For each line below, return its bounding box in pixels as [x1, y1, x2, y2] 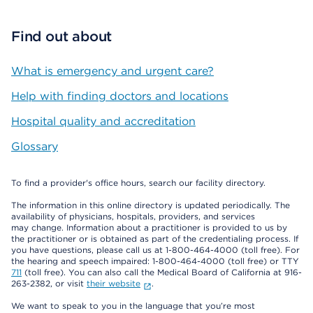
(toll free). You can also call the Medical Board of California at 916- [22, 267, 302, 278]
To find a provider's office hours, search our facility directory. [11, 177, 265, 189]
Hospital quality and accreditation [11, 115, 196, 129]
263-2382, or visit [11, 278, 87, 289]
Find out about [11, 28, 112, 45]
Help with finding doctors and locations [11, 89, 228, 103]
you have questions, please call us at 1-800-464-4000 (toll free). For [11, 245, 300, 256]
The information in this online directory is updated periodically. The [11, 200, 290, 211]
